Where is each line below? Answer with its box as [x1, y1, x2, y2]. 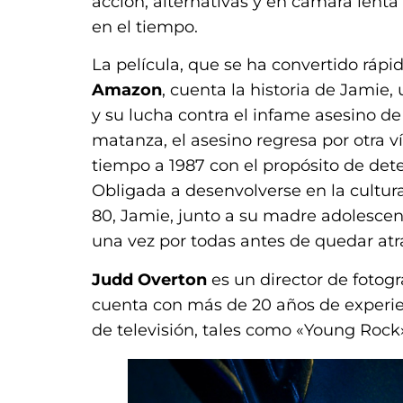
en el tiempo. [92, 16, 198, 37]
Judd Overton [92, 269, 207, 290]
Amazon [92, 80, 162, 101]
